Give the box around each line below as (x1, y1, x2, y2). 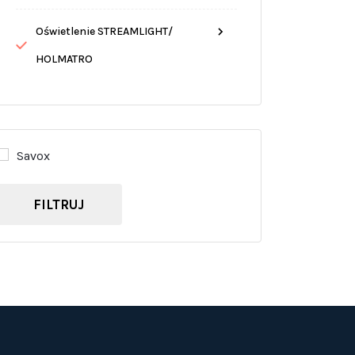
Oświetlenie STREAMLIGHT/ (35, 25, 173, 39)
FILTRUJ (33, 196, 85, 212)
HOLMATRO (35, 52, 93, 67)
